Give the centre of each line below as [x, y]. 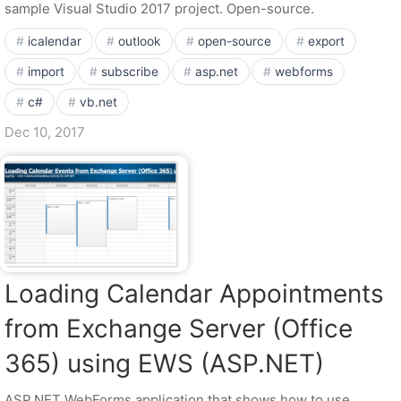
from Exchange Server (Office [179, 328]
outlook [140, 41]
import [46, 72]
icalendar [55, 41]
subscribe [130, 72]
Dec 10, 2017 [45, 132]
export [326, 41]
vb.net [98, 102]
